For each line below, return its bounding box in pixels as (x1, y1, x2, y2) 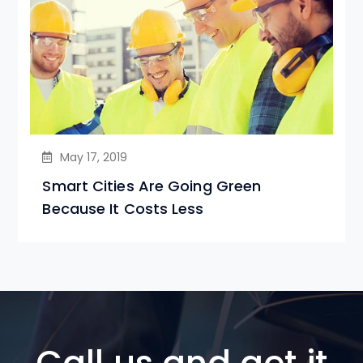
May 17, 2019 (60, 148, 128, 165)
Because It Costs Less (42, 198, 204, 219)
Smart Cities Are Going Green (42, 175, 262, 196)
